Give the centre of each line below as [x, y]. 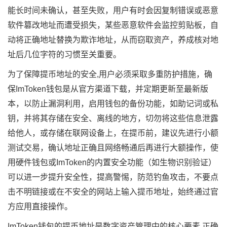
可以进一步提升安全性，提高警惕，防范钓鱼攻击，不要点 [113, 177]
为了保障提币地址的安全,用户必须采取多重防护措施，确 [110, 74]
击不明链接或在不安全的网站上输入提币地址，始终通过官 [113, 192]
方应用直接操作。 [40, 206]
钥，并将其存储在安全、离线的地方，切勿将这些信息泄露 [113, 118]
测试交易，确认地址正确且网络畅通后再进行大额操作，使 [113, 147]
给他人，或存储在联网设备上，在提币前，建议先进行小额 [113, 133]
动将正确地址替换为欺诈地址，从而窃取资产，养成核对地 [113, 40]
